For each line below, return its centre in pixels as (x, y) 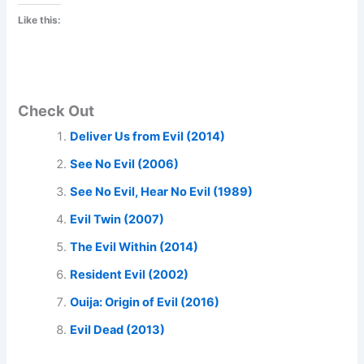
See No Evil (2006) (125, 164)
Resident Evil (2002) (130, 274)
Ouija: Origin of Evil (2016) (145, 302)
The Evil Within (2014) (134, 247)
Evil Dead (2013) (118, 329)
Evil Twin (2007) (117, 219)
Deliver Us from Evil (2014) (148, 136)
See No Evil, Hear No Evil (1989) (162, 191)
